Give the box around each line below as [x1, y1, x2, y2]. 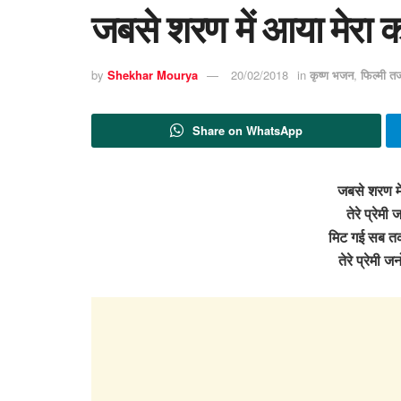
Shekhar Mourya [107, 66, 198, 84]
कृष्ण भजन [310, 66, 354, 84]
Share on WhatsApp [192, 121, 303, 139]
